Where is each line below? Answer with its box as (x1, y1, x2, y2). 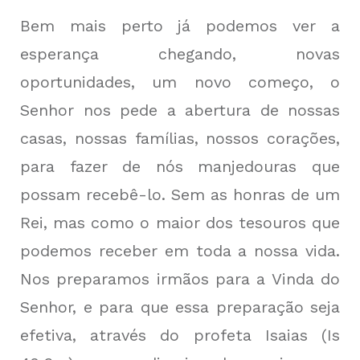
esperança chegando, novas (20, 44, 340, 64)
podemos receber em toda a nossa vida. (20, 241, 340, 261)
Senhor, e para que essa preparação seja (20, 297, 340, 317)
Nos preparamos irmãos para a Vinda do (20, 269, 340, 289)
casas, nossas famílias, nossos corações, (20, 129, 340, 149)
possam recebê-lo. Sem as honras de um (20, 185, 340, 205)
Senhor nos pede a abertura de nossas (20, 100, 340, 121)
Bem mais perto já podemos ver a (20, 16, 340, 36)
